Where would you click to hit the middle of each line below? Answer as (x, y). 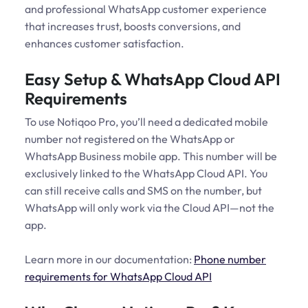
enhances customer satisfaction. (104, 44)
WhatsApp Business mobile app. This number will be (151, 156)
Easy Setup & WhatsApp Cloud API (153, 79)
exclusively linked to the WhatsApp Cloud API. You (146, 174)
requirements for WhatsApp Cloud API (118, 277)
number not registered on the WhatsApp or (130, 139)
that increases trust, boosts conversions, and (133, 26)
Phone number (230, 260)
